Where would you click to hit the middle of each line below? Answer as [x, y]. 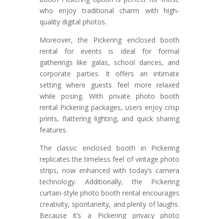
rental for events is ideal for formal [109, 51]
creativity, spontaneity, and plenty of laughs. [109, 204]
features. [53, 130]
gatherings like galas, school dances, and [109, 62]
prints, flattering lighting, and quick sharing [109, 118]
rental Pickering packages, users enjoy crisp [109, 107]
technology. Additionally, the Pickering [109, 181]
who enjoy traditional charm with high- [109, 10]
